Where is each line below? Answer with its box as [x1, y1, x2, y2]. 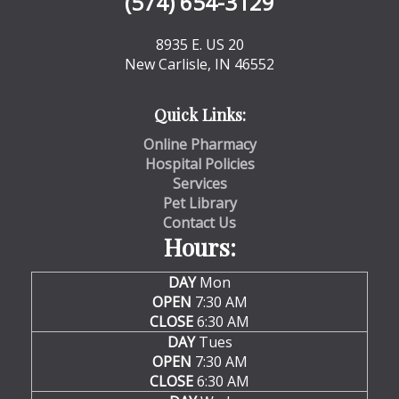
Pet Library [162, 193, 237, 213]
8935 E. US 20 [155, 35, 244, 54]
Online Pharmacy [142, 134, 256, 154]
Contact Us [163, 213, 236, 232]
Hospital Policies [144, 154, 255, 174]
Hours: [163, 231, 236, 263]
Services [172, 174, 227, 193]
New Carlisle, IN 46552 [125, 54, 274, 74]
